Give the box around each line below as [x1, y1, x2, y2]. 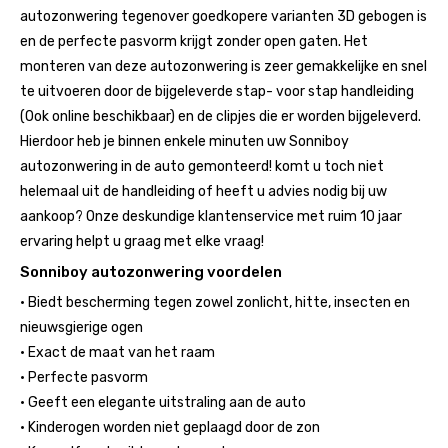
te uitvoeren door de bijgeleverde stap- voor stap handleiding [20, 82, 414, 100]
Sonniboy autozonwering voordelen [20, 262, 282, 281]
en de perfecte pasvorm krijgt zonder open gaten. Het [20, 32, 368, 50]
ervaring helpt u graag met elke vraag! [20, 232, 264, 250]
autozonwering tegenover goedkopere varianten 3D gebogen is [20, 7, 427, 25]
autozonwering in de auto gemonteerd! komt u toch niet [20, 157, 384, 175]
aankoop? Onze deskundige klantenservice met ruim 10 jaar [20, 207, 402, 225]
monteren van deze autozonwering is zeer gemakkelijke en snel [20, 57, 427, 75]
